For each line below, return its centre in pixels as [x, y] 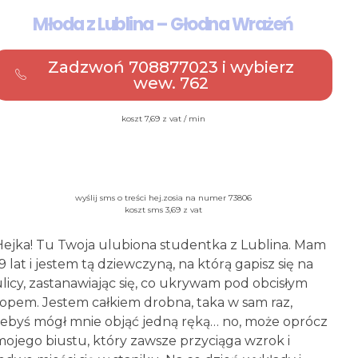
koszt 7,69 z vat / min [163, 119]
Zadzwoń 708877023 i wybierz [171, 68]
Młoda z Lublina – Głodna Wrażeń [163, 25]
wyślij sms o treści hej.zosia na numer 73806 [163, 198]
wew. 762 [171, 84]
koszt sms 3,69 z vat [163, 210]
